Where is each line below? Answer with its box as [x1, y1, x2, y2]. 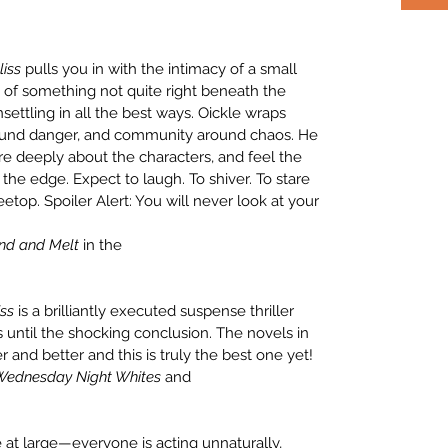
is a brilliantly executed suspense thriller [14, 302, 294, 321]
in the [79, 236, 126, 255]
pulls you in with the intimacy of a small [21, 60, 297, 79]
